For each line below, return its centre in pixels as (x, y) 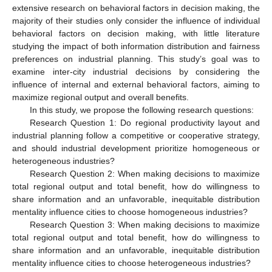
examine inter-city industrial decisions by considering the (136, 71)
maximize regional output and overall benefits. (100, 97)
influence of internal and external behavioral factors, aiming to (136, 84)
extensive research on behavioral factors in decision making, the (136, 8)
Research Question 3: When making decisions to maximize (144, 224)
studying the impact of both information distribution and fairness (136, 46)
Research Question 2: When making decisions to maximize (144, 173)
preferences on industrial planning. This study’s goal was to (136, 59)
